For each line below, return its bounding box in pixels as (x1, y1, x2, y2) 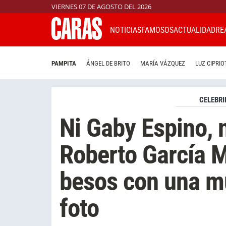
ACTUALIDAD (174, 25, 215, 35)
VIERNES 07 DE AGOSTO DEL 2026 (51, 2, 151, 11)
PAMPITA (51, 60, 76, 68)
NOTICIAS (110, 25, 141, 35)
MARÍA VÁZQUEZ (140, 60, 185, 68)
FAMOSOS (141, 25, 174, 35)
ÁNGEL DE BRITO (86, 60, 130, 68)
